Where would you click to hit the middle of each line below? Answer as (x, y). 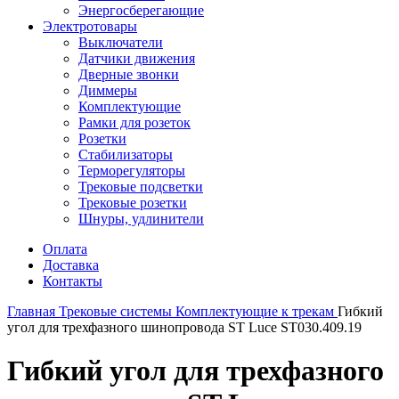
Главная (33, 311)
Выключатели (121, 42)
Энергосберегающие (141, 10)
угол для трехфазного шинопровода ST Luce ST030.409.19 (184, 327)
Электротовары (90, 26)
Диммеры (108, 90)
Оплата (65, 249)
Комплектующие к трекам (256, 311)
